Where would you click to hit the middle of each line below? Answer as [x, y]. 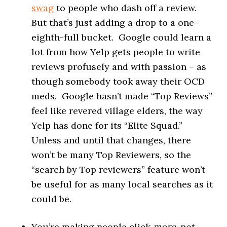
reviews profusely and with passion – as [119, 67]
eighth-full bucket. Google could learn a [122, 37]
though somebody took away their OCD [118, 82]
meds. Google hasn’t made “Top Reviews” [122, 96]
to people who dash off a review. [127, 8]
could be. [52, 199]
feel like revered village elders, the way [117, 111]
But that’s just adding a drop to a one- [115, 23]
